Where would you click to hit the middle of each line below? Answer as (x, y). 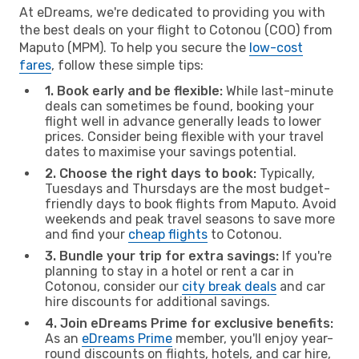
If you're (305, 256)
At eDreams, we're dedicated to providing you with (172, 12)
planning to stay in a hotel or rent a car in (169, 271)
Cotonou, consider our (113, 286)
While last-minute (278, 91)
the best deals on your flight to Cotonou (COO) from (176, 30)
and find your (87, 234)
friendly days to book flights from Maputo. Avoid (191, 204)
